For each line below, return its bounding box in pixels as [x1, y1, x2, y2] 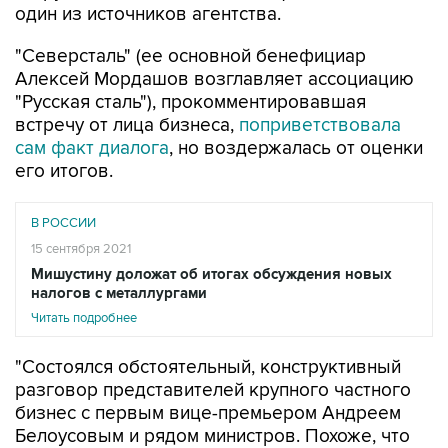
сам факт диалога [15, 137, 169, 160]
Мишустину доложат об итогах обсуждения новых [31, 265, 392, 284]
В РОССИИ [31, 215, 96, 231]
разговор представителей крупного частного [15, 379, 411, 402]
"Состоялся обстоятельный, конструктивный [15, 356, 401, 379]
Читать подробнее [31, 310, 137, 326]
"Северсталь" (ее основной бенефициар [15, 45, 366, 68]
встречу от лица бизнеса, [15, 114, 239, 137]
